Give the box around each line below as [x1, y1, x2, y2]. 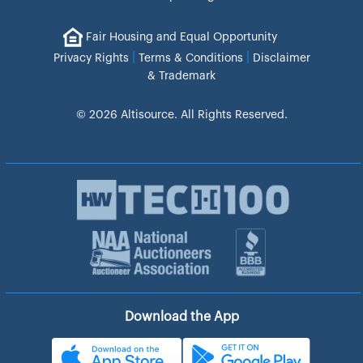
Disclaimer [252, 53, 310, 65]
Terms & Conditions [138, 53, 243, 65]
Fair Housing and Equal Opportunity [86, 32, 277, 44]
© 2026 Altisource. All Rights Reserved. [75, 109, 288, 122]
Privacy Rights [53, 53, 129, 65]
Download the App [124, 310, 239, 324]
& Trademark [147, 70, 216, 83]
